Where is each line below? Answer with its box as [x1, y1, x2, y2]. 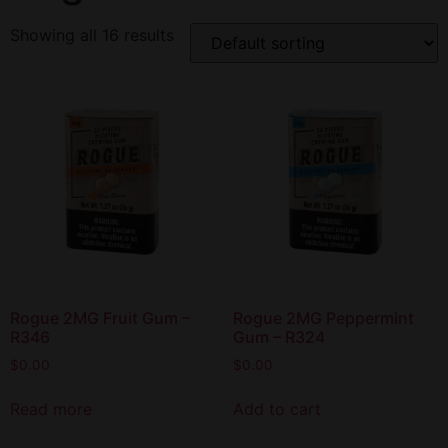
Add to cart [232, 399, 321, 420]
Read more [10, 399, 92, 420]
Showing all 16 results [10, 25, 174, 46]
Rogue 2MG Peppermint [232, 307, 414, 328]
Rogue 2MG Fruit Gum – [10, 307, 190, 328]
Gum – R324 [232, 326, 325, 347]
